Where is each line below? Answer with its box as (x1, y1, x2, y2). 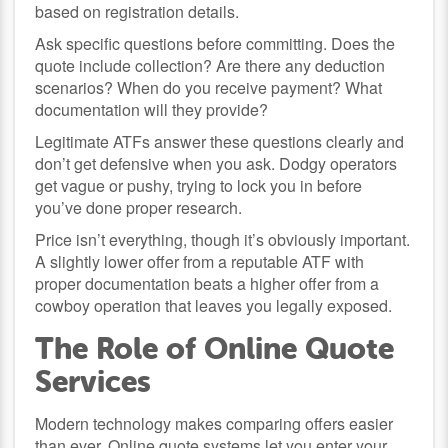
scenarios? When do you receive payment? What (35, 75, 383, 99)
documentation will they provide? (35, 97, 269, 121)
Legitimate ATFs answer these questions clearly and (35, 129, 405, 153)
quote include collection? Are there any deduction (35, 53, 386, 77)
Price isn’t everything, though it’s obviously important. (35, 227, 411, 251)
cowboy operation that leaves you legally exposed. (35, 293, 393, 317)
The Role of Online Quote (35, 330, 395, 366)
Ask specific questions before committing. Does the (35, 31, 396, 55)
